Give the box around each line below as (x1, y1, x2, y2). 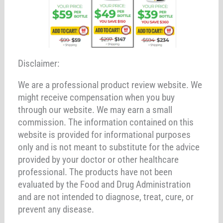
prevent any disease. (18, 204, 95, 215)
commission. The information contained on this (18, 116, 194, 128)
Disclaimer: (18, 58, 60, 69)
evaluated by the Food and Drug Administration (18, 179, 191, 190)
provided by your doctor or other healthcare (18, 154, 179, 165)
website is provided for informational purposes (18, 129, 191, 140)
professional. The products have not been (18, 166, 173, 178)
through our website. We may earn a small (18, 104, 173, 115)
